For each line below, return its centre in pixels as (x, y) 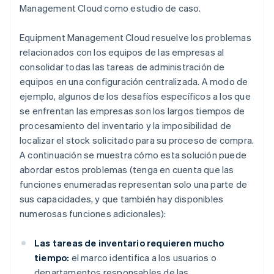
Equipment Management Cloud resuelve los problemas (135, 38)
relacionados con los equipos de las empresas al (122, 52)
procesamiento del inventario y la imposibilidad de (126, 126)
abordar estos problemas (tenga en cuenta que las (127, 170)
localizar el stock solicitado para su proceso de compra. (137, 140)
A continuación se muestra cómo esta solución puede (133, 155)
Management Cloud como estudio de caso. (110, 8)
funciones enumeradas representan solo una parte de (134, 184)
